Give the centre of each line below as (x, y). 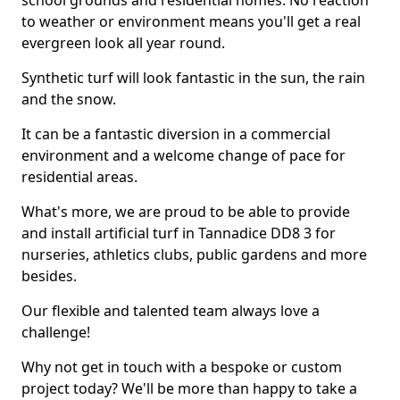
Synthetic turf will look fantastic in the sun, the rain (193, 78)
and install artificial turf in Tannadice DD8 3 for (179, 233)
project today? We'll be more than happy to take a (189, 388)
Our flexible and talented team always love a (171, 311)
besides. (49, 276)
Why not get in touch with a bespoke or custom (182, 367)
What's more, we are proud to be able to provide (186, 212)
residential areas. (79, 177)
